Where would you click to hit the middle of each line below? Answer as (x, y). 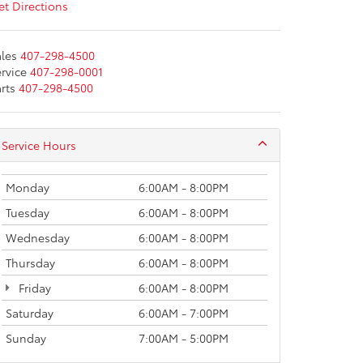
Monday (28, 187)
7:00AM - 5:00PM (184, 338)
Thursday (30, 263)
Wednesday (38, 237)
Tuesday (28, 212)
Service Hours (39, 145)
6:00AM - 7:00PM (184, 313)
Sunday (26, 338)
